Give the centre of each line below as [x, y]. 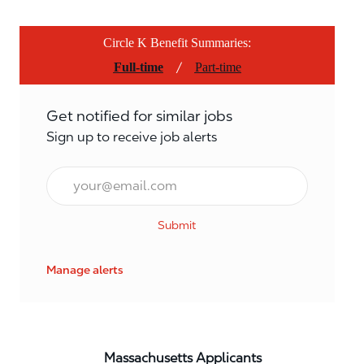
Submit [177, 225]
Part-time [218, 67]
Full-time [138, 67]
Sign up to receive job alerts [132, 136]
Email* [65, 175]
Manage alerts [85, 269]
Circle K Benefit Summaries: [177, 42]
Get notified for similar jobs [139, 115]
